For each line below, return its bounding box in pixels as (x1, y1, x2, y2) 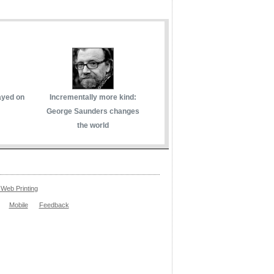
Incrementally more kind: (49, 92, 136, 102)
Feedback (39, 201, 69, 209)
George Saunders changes (46, 106, 139, 116)
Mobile (9, 201, 28, 209)
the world (76, 120, 109, 130)
